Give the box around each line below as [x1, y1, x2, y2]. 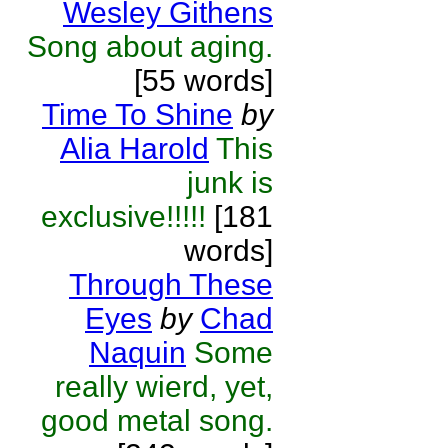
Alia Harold [60, 132, 209, 165]
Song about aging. [27, 30, 273, 63]
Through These [69, 268, 273, 301]
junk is [187, 166, 273, 199]
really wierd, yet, [55, 370, 273, 403]
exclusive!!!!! [41, 200, 206, 233]
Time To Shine [42, 98, 233, 131]
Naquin [89, 336, 186, 369]
